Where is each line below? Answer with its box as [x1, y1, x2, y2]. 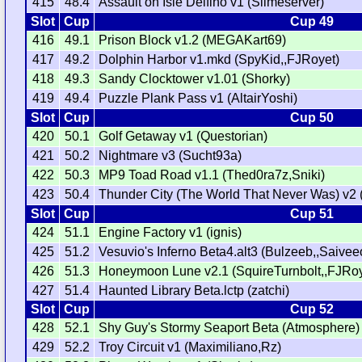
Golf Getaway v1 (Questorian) [99, 129, 268, 144]
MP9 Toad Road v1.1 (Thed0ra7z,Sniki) [99, 168, 326, 183]
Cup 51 [289, 207, 334, 221]
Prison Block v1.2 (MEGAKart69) [99, 33, 287, 48]
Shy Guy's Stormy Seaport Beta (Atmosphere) [99, 321, 360, 335]
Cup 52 [289, 302, 334, 317]
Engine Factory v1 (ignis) [99, 225, 242, 240]
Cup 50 [289, 111, 334, 125]
